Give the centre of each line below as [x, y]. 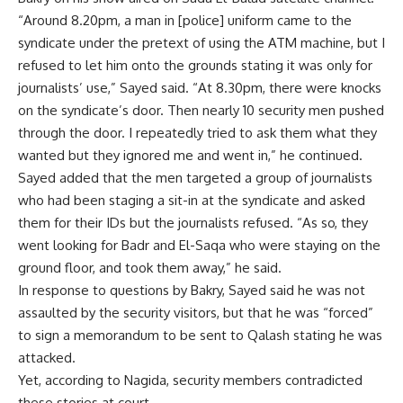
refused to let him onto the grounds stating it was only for [195, 65]
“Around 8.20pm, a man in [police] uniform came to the [185, 20]
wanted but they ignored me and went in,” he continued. [190, 155]
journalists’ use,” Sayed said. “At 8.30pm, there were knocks [200, 88]
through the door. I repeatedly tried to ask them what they [197, 133]
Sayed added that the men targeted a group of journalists [195, 178]
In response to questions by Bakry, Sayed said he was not [192, 290]
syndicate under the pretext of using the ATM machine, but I [201, 43]
